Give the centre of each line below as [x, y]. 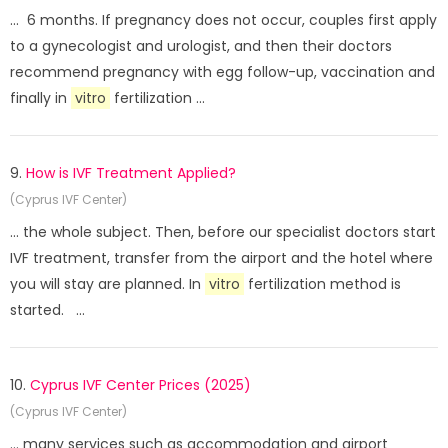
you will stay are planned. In [107, 284]
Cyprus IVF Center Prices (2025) [140, 385]
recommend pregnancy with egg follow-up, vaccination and [222, 72]
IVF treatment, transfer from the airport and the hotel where [221, 258]
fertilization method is [322, 284]
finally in [40, 98]
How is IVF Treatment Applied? [131, 173]
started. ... [47, 310]
